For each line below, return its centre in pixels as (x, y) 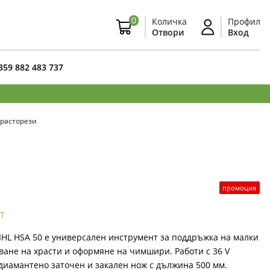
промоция (240, 188)
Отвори (168, 32)
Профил (244, 21)
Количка (169, 21)
